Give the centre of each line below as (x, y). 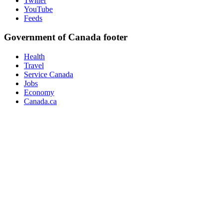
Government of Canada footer (66, 37)
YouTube (38, 9)
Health (34, 57)
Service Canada (49, 75)
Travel (34, 66)
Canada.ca (40, 102)
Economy (39, 93)
